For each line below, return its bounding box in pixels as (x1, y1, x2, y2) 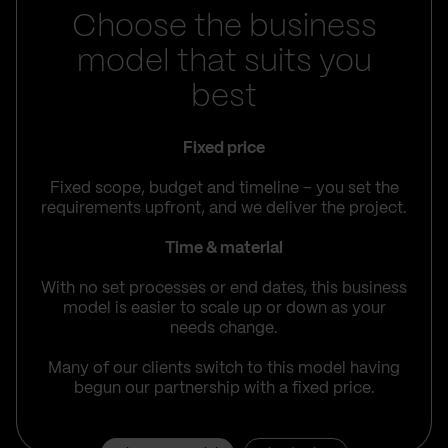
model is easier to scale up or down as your (62, 301, 386, 316)
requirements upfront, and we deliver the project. (41, 201, 407, 216)
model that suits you (76, 47, 372, 77)
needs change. (170, 321, 278, 336)
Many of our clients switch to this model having (48, 361, 400, 376)
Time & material (165, 241, 283, 256)
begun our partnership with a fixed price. (73, 381, 375, 396)
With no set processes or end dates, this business (41, 281, 407, 296)
